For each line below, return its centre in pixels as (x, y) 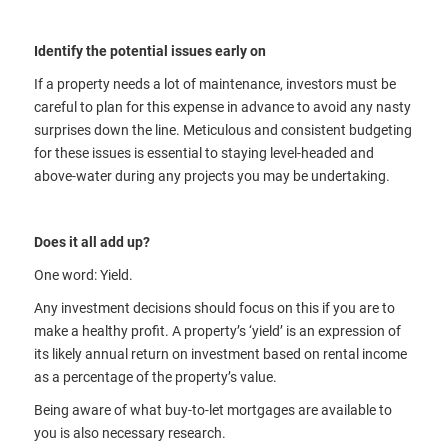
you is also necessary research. (129, 432)
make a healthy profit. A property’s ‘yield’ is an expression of (217, 330)
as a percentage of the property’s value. (155, 376)
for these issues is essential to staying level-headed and (203, 152)
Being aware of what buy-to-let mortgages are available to (212, 409)
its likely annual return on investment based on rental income (220, 353)
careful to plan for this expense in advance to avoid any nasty (222, 106)
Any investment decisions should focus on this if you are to (214, 307)
